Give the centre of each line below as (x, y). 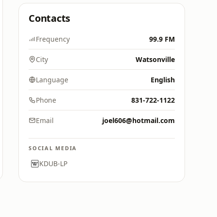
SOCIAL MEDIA (53, 148)
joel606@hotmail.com (139, 120)
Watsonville (155, 59)
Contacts (50, 18)
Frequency (53, 39)
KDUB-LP (53, 163)
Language (52, 80)
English (163, 80)
